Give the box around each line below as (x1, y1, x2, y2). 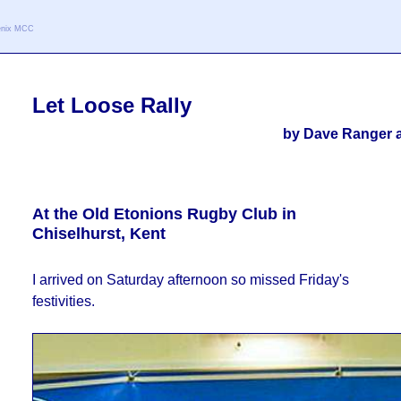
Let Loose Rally (31, 93, 192, 118)
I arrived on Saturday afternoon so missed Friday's (31, 272, 349, 287)
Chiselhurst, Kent (31, 224, 166, 243)
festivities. (31, 294, 95, 309)
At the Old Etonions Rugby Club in (31, 204, 296, 223)
